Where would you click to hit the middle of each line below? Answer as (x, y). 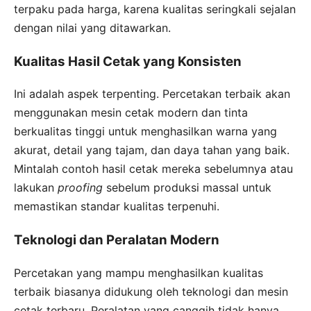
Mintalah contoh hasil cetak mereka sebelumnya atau (153, 169)
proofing (80, 188)
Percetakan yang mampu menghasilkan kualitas (138, 272)
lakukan (36, 188)
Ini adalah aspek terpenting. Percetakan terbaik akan (152, 94)
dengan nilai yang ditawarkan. (92, 27)
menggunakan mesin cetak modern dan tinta (131, 113)
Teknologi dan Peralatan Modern (117, 240)
